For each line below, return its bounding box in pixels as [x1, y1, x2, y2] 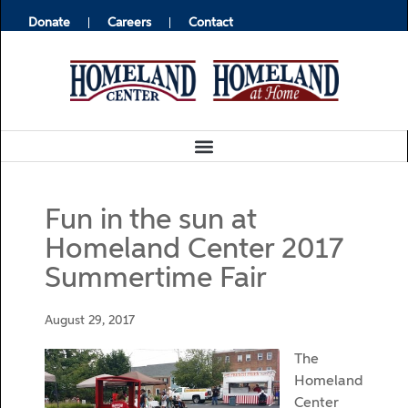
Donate [28, 16, 70, 29]
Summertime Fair [45, 264, 267, 293]
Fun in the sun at [45, 206, 257, 235]
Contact [189, 16, 233, 29]
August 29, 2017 [45, 314, 135, 327]
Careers [107, 16, 151, 29]
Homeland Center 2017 [45, 235, 343, 264]
